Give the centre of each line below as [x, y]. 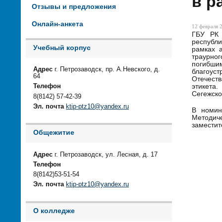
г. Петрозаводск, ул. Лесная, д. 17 [105, 154]
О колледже [54, 211]
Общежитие [54, 133]
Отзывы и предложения [74, 6]
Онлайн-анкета [57, 24]
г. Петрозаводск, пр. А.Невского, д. [106, 70]
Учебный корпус [62, 48]
